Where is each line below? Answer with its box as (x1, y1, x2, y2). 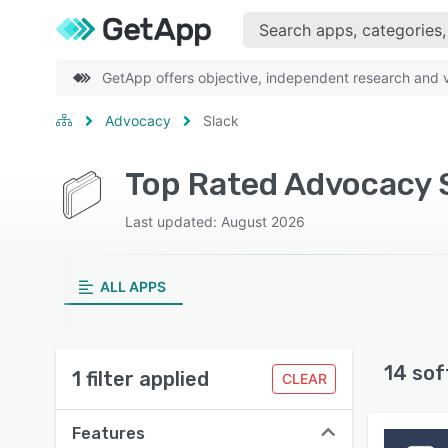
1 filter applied (72, 367, 209, 391)
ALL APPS (99, 278, 166, 295)
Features (72, 424, 145, 443)
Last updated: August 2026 (124, 213, 305, 230)
